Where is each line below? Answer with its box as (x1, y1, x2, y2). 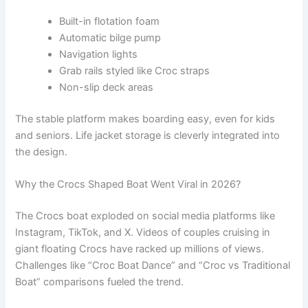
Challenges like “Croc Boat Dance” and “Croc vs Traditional (15, 259, 291, 272)
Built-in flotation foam (59, 15, 160, 28)
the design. (15, 145, 68, 158)
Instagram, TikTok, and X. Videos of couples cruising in (15, 226, 271, 239)
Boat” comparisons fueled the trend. (15, 276, 184, 289)
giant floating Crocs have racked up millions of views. (15, 243, 265, 256)
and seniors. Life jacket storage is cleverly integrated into (15, 129, 280, 142)
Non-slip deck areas (59, 81, 154, 94)
